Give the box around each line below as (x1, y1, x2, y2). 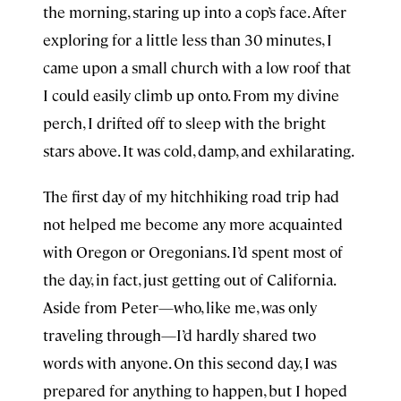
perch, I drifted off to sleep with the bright (43, 113, 326, 132)
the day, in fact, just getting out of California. (43, 269, 335, 289)
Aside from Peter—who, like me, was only (43, 297, 317, 317)
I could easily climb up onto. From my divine (43, 85, 339, 105)
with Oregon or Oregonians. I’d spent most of (43, 242, 343, 261)
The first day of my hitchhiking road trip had (43, 186, 339, 206)
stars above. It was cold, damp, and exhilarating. (43, 141, 354, 160)
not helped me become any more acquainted (43, 214, 343, 234)
